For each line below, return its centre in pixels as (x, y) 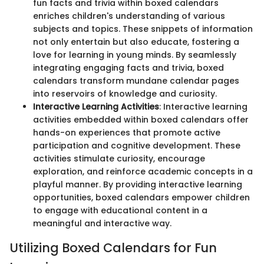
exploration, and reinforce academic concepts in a (143, 172)
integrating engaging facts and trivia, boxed (128, 68)
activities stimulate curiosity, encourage (119, 159)
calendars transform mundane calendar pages (136, 81)
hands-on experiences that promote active (127, 133)
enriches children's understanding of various (129, 16)
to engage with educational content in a (120, 211)
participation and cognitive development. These (137, 146)
